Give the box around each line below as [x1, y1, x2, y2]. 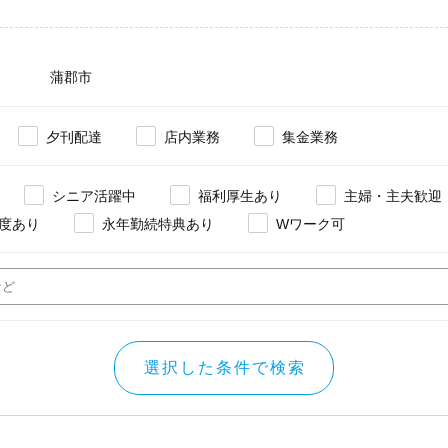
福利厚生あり [198, 188, 282, 204]
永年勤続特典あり [102, 216, 214, 232]
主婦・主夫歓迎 [344, 188, 442, 204]
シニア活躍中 [52, 188, 136, 204]
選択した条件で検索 [144, 359, 306, 376]
